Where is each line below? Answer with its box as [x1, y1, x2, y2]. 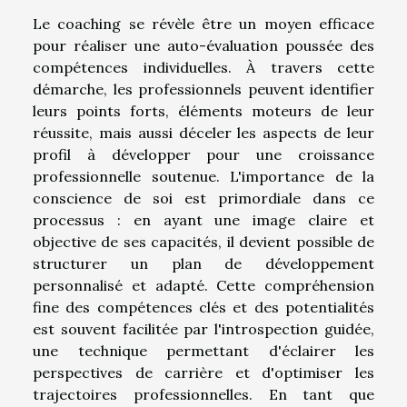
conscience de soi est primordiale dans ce [33, 189, 374, 208]
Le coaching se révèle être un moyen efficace [33, 15, 374, 34]
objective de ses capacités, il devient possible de [33, 233, 374, 252]
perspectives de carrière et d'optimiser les [33, 363, 374, 382]
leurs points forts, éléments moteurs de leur [33, 102, 374, 121]
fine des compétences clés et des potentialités [33, 298, 374, 317]
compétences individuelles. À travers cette [33, 58, 374, 77]
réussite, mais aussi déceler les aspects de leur [33, 124, 374, 143]
